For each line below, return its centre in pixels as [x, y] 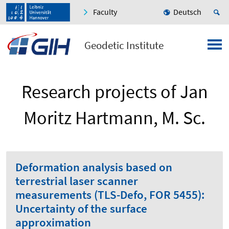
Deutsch [187, 12]
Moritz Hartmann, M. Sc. [114, 118]
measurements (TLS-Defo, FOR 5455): [110, 195]
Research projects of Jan [114, 92]
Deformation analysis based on [94, 167]
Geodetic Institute [124, 45]
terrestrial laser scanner [77, 181]
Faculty [105, 12]
